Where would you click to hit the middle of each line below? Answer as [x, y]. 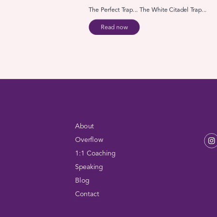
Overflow [89, 140]
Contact [87, 194]
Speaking [89, 167]
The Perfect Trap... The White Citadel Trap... [148, 10]
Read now [114, 27]
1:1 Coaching [95, 153]
